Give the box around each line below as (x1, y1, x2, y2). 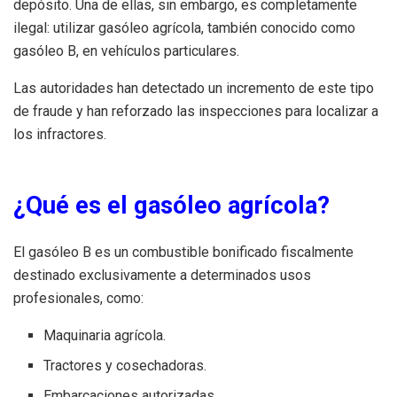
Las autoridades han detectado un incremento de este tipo (13, 80, 374, 97)
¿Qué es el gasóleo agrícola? (13, 191, 330, 221)
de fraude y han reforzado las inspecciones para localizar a (13, 103, 378, 121)
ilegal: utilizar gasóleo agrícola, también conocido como (13, 19, 355, 37)
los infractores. (13, 126, 106, 144)
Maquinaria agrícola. (43, 327, 167, 345)
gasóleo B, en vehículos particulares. (13, 43, 239, 60)
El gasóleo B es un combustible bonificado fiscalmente (13, 244, 354, 261)
